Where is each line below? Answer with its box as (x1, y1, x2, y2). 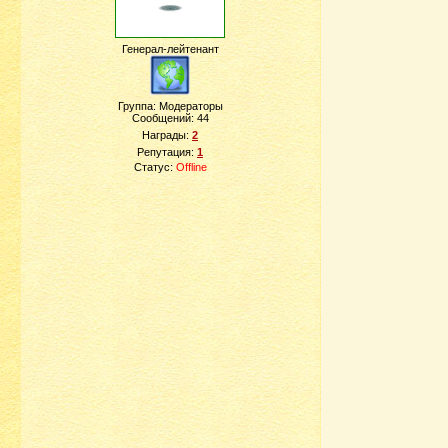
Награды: (142, 129, 192, 141)
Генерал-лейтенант (121, 43, 219, 55)
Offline (175, 161, 207, 173)
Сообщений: (131, 112, 197, 124)
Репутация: (137, 146, 197, 158)
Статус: (133, 161, 176, 173)
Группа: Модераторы (117, 100, 223, 112)
